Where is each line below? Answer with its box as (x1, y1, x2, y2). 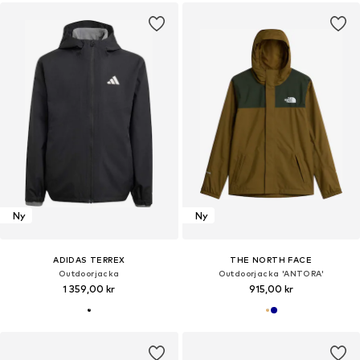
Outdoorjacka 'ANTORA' (218, 268, 324, 279)
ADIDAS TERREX (53, 255, 125, 265)
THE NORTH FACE (230, 255, 313, 265)
